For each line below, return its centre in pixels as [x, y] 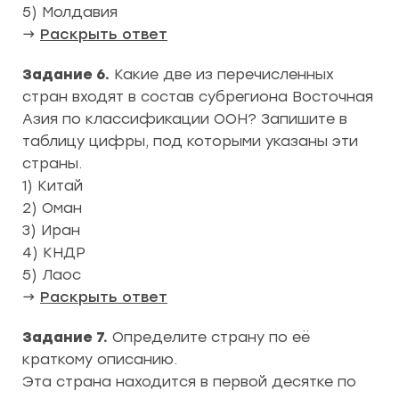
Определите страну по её [209, 337]
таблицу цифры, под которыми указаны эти [190, 141]
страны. [52, 163]
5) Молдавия [70, 12]
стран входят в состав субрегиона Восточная [198, 96]
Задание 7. [65, 337]
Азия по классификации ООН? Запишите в [185, 118]
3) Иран [51, 230]
